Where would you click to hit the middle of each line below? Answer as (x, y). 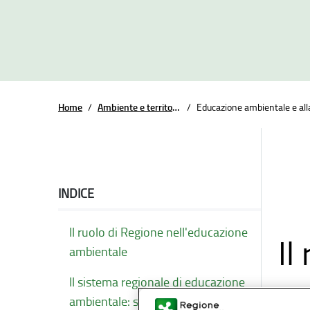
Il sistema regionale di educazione (157, 282)
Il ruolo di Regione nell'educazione (158, 232)
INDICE (76, 193)
